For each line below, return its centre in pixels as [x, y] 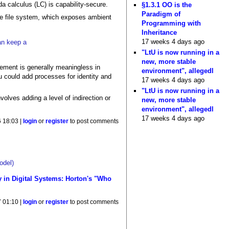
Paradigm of [161, 14]
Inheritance [159, 32]
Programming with [171, 23]
